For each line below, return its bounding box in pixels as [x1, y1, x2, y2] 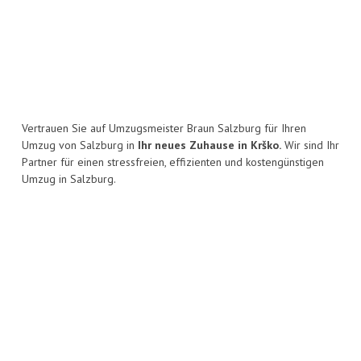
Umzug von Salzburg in [22, 138, 138, 153]
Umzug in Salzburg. [22, 172, 116, 187]
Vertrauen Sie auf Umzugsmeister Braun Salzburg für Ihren [22, 121, 306, 136]
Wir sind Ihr [281, 138, 339, 153]
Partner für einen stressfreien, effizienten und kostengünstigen [22, 155, 324, 170]
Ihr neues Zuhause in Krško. [138, 138, 281, 153]
